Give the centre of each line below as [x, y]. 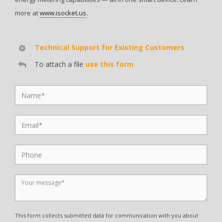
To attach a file [60, 64]
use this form [110, 64]
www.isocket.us [63, 13]
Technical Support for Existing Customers [110, 48]
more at [27, 13]
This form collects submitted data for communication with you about [107, 216]
